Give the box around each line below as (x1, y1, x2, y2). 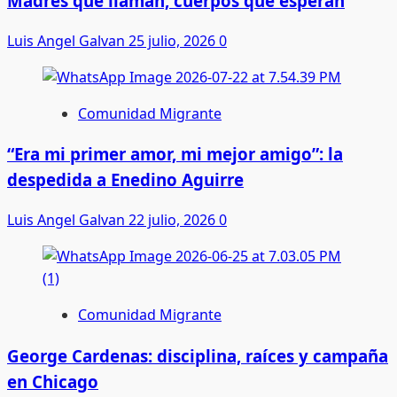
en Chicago (7, 370, 98, 393)
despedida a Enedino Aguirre (7, 168, 244, 191)
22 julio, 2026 (128, 210, 219, 230)
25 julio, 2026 (128, 30, 219, 51)
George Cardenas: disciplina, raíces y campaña (7, 344, 388, 367)
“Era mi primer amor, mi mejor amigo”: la (7, 143, 343, 166)
